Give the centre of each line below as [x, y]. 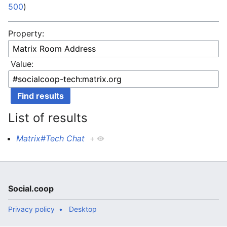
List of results [48, 118]
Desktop [83, 209]
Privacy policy [31, 209]
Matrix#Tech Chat [50, 138]
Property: [26, 33]
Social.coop [31, 188]
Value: [22, 64]
